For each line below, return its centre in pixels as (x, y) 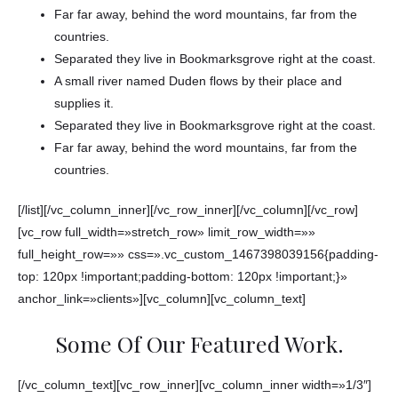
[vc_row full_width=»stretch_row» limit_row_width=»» (167, 233)
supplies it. (84, 103)
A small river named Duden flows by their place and (199, 81)
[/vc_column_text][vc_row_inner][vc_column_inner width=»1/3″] (195, 385)
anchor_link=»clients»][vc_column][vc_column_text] (162, 299)
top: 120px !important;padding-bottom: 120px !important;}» (183, 277)
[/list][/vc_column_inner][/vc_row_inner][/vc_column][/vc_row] (188, 211)
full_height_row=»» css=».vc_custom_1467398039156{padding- (198, 255)
